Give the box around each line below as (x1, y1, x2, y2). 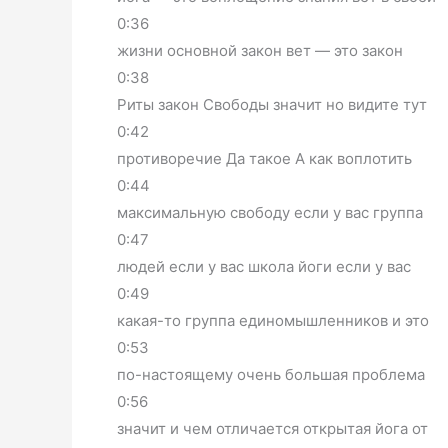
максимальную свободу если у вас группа (117, 202, 423, 222)
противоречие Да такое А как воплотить (117, 148, 412, 168)
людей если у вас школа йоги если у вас (117, 256, 411, 276)
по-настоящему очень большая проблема (117, 364, 425, 384)
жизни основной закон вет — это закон (117, 40, 403, 60)
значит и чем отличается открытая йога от (117, 418, 428, 438)
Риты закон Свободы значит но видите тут (117, 94, 427, 114)
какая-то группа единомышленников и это (117, 310, 429, 330)
